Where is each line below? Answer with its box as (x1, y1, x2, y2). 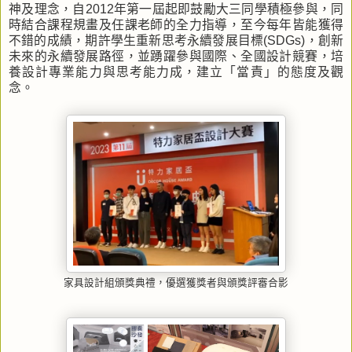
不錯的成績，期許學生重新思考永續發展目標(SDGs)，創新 (9, 33, 343, 47)
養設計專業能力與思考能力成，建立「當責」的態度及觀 (9, 64, 343, 79)
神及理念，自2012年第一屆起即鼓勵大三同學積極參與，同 (9, 2, 343, 16)
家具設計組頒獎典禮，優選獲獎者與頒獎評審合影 (64, 277, 288, 288)
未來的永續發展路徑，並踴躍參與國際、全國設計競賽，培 (9, 49, 343, 63)
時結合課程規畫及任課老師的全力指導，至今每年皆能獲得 (9, 17, 343, 31)
